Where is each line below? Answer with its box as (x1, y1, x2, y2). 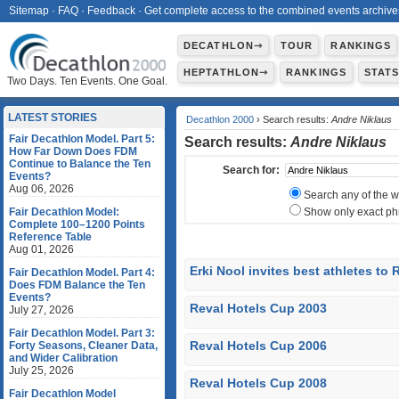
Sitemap (9, 4, 49, 17)
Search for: (223, 164, 280, 176)
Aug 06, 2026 (9, 183, 74, 195)
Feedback (87, 4, 135, 17)
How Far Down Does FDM (9, 145, 137, 158)
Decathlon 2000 (186, 114, 254, 125)
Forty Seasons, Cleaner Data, (9, 339, 158, 352)
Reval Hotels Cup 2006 (190, 338, 327, 353)
